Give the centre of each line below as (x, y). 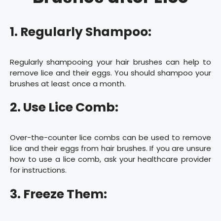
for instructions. (38, 170)
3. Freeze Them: (58, 194)
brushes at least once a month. (68, 83)
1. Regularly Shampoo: (81, 32)
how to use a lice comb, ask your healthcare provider (110, 159)
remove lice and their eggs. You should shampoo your (110, 73)
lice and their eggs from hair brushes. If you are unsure (110, 148)
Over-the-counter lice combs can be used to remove (110, 138)
